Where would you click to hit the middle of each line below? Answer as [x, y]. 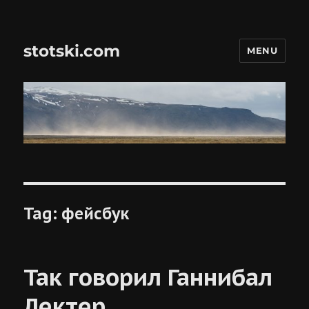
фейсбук [96, 213]
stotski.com [72, 51]
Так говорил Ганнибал [148, 276]
